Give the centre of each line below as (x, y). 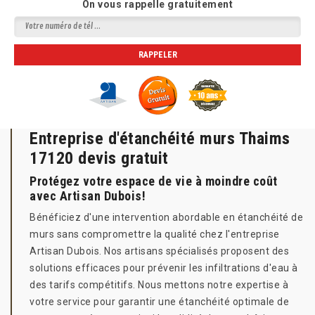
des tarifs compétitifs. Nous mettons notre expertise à (159, 285)
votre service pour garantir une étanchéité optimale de (159, 302)
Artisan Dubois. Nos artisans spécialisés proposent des (159, 251)
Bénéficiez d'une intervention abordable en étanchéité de (166, 217)
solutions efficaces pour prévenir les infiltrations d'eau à (164, 268)
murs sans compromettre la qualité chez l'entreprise (155, 234)
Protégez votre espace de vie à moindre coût (154, 181)
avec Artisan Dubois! (88, 196)
